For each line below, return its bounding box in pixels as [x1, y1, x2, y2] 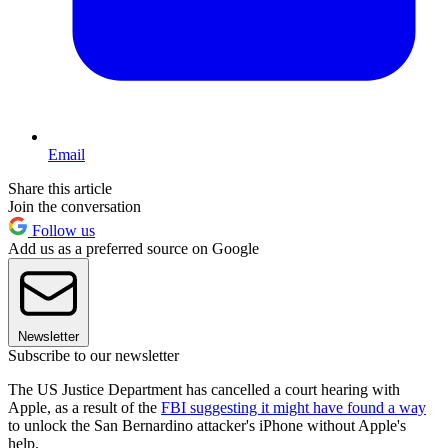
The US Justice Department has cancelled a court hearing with [8, 380, 400, 398]
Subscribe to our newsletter [8, 346, 179, 364]
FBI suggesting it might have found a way [161, 398, 426, 416]
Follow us [28, 221, 95, 239]
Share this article [8, 179, 112, 197]
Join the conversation [8, 197, 141, 215]
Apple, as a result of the [8, 398, 161, 416]
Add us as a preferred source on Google [8, 239, 259, 257]
